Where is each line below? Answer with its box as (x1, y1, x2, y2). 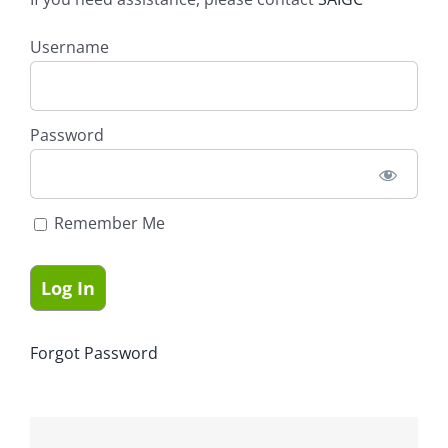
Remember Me (50, 212, 165, 234)
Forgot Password (30, 342, 158, 364)
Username (30, 36, 109, 58)
